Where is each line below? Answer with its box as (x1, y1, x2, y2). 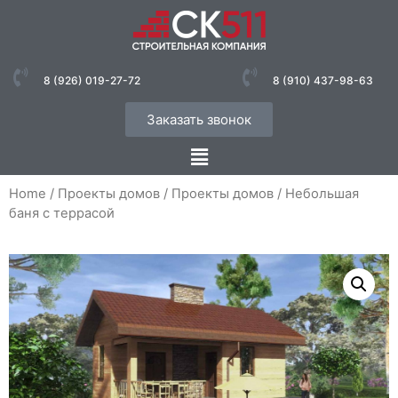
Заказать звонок (147, 111, 251, 128)
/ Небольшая (274, 186, 359, 203)
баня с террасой (9, 205, 115, 222)
